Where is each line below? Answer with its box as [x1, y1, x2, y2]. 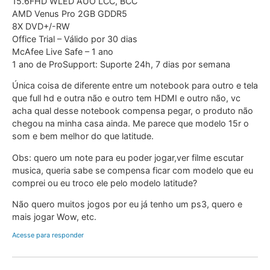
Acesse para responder [12, 230, 84, 239]
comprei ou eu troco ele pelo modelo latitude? [12, 177, 197, 188]
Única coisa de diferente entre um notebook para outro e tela [12, 80, 258, 91]
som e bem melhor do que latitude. [12, 131, 154, 142]
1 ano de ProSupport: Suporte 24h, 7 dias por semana [12, 58, 230, 69]
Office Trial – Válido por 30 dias [12, 33, 137, 44]
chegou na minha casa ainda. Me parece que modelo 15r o [12, 118, 249, 129]
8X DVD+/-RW [12, 20, 70, 31]
